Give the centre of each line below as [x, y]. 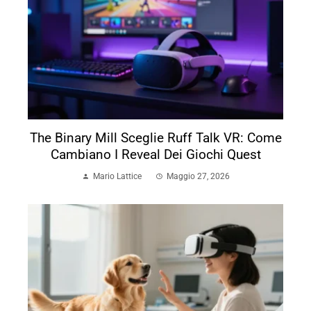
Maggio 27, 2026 [198, 176]
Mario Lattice [117, 176]
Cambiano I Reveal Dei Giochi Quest [155, 154]
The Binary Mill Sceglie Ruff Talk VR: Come [155, 137]
